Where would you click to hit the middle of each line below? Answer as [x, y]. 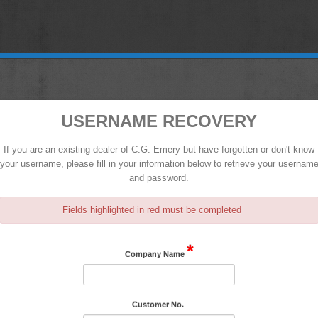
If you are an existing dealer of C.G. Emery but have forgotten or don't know [159, 149]
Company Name [154, 254]
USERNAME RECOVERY [159, 121]
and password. [159, 178]
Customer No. [158, 305]
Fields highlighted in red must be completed [152, 210]
